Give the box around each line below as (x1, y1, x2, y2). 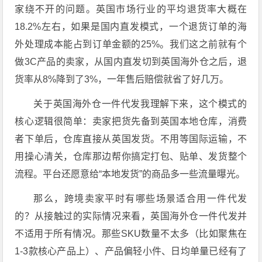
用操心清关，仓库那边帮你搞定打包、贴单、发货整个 (15, 151, 247, 161)
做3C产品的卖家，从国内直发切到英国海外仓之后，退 (15, 57, 247, 67)
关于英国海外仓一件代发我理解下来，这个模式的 (33, 99, 247, 109)
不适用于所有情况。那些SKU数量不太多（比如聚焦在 (15, 229, 247, 239)
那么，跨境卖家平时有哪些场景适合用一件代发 (33, 194, 247, 204)
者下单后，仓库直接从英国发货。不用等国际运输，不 (15, 134, 247, 144)
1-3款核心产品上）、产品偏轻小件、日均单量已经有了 (15, 246, 247, 256)
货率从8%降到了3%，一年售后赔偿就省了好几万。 (15, 74, 229, 84)
